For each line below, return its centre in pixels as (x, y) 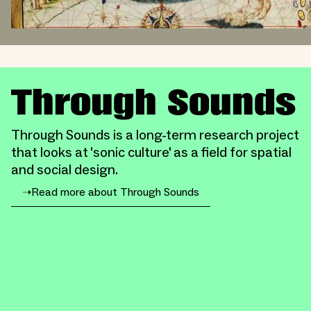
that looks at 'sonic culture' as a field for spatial (151, 152)
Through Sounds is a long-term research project (155, 135)
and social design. (65, 170)
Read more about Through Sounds (115, 193)
